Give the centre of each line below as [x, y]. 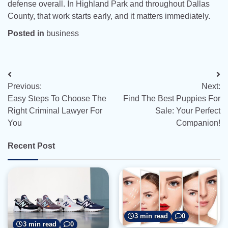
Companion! [198, 123]
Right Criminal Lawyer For [55, 111]
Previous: [25, 87]
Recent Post [31, 146]
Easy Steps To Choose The [57, 99]
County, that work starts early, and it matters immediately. [109, 16]
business [63, 34]
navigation [38, 95]
